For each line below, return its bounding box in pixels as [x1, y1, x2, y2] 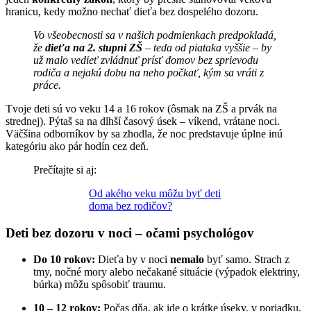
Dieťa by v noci [95, 253, 170, 266]
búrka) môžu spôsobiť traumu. [33, 278, 166, 291]
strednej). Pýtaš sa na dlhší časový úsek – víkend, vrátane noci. [6, 115, 280, 127]
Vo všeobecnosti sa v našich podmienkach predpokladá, [33, 28, 276, 41]
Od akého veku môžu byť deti [89, 187, 221, 199]
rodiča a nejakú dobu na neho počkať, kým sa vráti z [33, 66, 264, 78]
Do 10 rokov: [33, 253, 95, 266]
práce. [33, 78, 61, 91]
